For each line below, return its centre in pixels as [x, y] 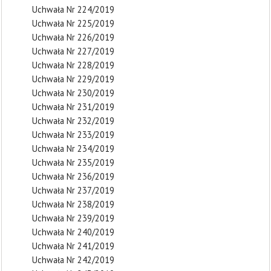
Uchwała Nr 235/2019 [73, 162]
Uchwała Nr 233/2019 [73, 135]
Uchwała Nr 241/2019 [73, 246]
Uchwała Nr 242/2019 [73, 260]
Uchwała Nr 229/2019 [73, 79]
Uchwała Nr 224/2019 [73, 9]
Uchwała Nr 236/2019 [73, 176]
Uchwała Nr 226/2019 [73, 37]
